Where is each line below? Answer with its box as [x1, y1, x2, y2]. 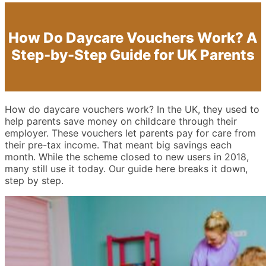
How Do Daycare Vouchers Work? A [8, 28, 258, 46]
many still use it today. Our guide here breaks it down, [5, 162, 248, 175]
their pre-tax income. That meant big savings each [5, 138, 232, 151]
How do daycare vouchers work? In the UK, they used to [5, 103, 259, 115]
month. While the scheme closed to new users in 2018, [5, 150, 249, 163]
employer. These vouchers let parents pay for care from [5, 126, 256, 139]
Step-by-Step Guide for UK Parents [11, 46, 255, 64]
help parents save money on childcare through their [5, 115, 237, 127]
